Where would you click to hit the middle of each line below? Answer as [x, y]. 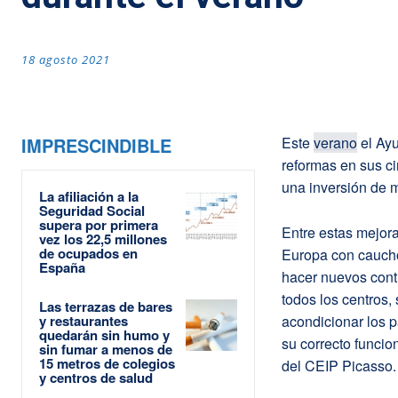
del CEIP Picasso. [338, 365]
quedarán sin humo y [104, 334]
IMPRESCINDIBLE [96, 145]
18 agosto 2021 [66, 59]
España [62, 267]
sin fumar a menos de [106, 349]
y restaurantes [84, 320]
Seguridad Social [92, 210]
